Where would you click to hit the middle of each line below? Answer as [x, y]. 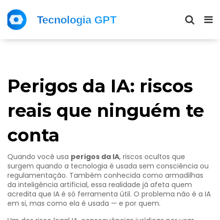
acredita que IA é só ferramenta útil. [69, 194]
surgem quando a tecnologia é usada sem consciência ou [108, 166]
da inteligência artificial [47, 185]
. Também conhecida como [115, 175]
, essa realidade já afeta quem [140, 185]
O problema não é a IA [171, 194]
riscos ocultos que [154, 157]
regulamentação [37, 175]
